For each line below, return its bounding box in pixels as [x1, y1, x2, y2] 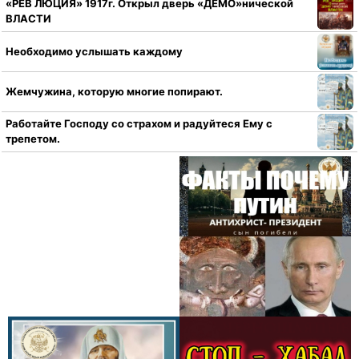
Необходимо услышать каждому [6, 44, 183, 58]
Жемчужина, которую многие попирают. [6, 84, 223, 98]
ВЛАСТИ [6, 12, 51, 26]
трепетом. [6, 132, 60, 146]
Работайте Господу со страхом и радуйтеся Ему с [6, 117, 272, 131]
